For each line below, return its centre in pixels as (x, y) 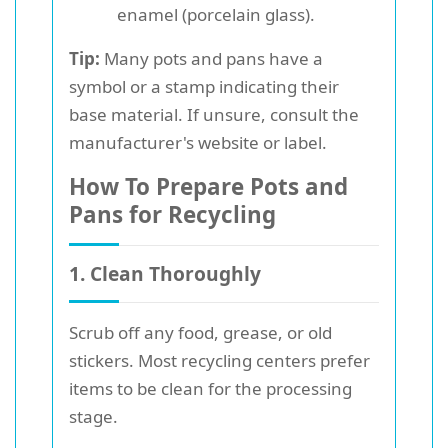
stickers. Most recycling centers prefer (219, 360)
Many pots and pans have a (211, 58)
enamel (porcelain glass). (216, 14)
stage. (93, 416)
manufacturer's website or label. (198, 142)
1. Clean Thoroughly (165, 273)
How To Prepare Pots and (208, 186)
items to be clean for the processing (210, 388)
